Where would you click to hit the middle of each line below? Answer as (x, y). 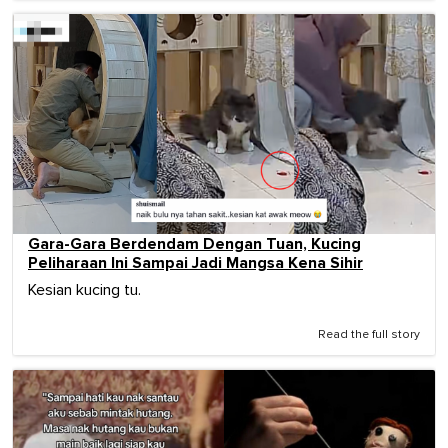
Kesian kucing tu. (84, 290)
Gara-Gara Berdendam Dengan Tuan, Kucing (194, 244)
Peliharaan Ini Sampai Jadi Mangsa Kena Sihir (195, 263)
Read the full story (369, 335)
